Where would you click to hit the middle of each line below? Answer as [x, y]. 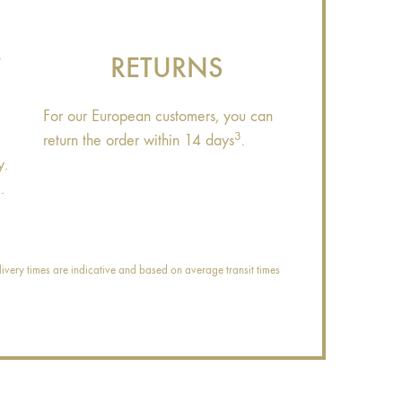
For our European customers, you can [157, 117]
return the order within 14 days [138, 141]
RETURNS [167, 68]
